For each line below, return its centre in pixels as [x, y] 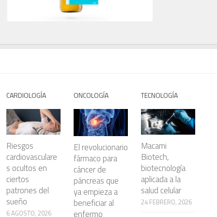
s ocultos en [27, 168]
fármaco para [96, 159]
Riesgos [20, 146]
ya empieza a [96, 192]
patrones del [28, 190]
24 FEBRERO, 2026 [167, 202]
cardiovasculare [32, 157]
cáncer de [90, 170]
